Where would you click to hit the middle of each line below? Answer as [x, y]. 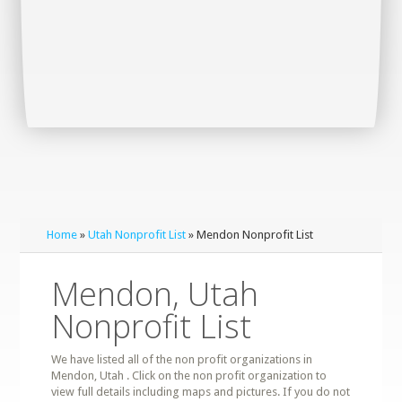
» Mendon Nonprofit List [250, 235]
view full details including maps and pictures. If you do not [201, 392]
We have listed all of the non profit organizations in [182, 359]
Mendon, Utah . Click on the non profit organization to [189, 376]
